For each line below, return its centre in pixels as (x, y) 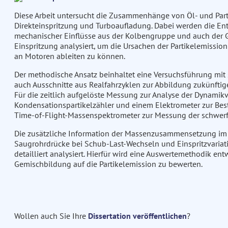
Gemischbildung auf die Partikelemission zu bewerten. (108, 164)
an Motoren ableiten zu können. (69, 56)
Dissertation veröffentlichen (137, 216)
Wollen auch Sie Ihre (51, 216)
